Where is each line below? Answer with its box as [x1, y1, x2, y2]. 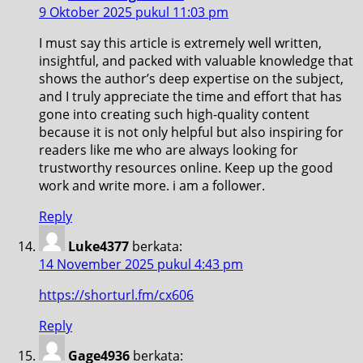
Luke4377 [68, 237, 129, 255]
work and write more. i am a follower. [39, 176, 265, 194]
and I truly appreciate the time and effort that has [39, 87, 342, 105]
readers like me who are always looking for [39, 140, 298, 159]
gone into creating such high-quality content [39, 105, 310, 123]
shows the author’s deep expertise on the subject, [39, 69, 344, 88]
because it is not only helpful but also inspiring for [39, 122, 344, 141]
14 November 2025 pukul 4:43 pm [39, 254, 243, 273]
